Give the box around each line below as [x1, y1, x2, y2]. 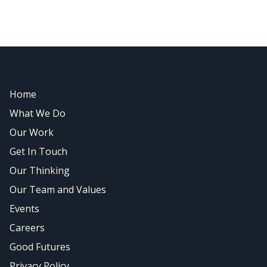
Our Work [10, 126, 54, 139]
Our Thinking [10, 164, 70, 177]
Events [10, 202, 39, 215]
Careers [10, 221, 45, 234]
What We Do [10, 107, 66, 120]
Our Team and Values [10, 183, 106, 196]
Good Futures [10, 240, 70, 253]
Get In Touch [10, 145, 67, 158]
